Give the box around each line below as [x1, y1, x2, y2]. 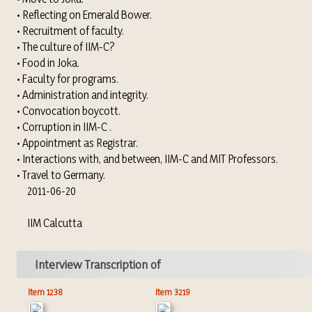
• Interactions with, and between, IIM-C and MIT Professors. [16, 152, 278, 166]
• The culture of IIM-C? [16, 40, 115, 54]
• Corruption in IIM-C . [16, 120, 111, 134]
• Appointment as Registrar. [16, 136, 138, 150]
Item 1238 [27, 286, 63, 297]
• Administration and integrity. [16, 88, 148, 102]
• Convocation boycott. [16, 104, 120, 118]
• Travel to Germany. [16, 168, 105, 182]
